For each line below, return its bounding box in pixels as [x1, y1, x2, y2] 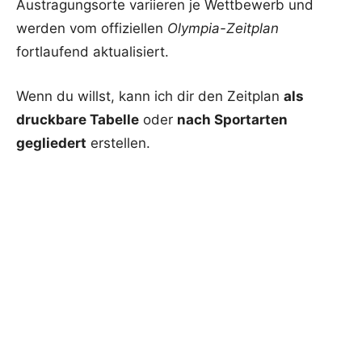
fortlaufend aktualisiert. [16, 43, 169, 60]
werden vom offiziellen [16, 19, 167, 36]
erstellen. [86, 134, 150, 151]
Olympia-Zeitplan [167, 19, 279, 36]
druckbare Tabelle [16, 111, 139, 128]
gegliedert [16, 134, 86, 151]
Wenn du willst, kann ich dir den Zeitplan [16, 87, 284, 104]
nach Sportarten [177, 111, 288, 128]
